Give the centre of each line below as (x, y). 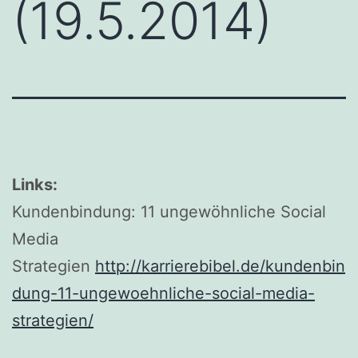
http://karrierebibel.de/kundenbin (220, 266)
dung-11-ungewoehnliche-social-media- (163, 293)
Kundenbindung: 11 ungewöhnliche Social (169, 211)
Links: (37, 184)
